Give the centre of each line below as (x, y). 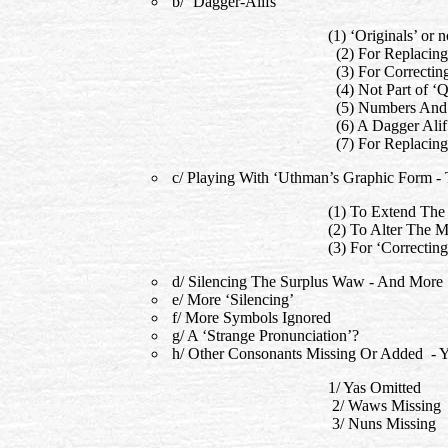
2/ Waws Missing (384, 405)
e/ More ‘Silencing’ (231, 299)
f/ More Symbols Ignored (249, 317)
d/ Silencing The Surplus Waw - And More (305, 281)
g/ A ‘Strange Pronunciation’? (263, 335)
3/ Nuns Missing (382, 423)
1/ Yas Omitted (374, 387)
